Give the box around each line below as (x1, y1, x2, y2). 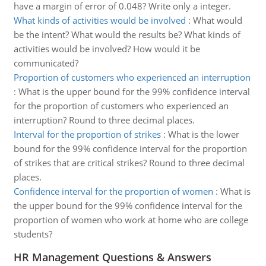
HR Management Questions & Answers (13, 250, 211, 264)
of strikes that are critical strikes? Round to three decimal (13, 157, 245, 169)
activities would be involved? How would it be (13, 43, 200, 55)
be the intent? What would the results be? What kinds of (13, 28, 240, 40)
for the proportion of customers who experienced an (13, 100, 229, 112)
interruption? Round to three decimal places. (13, 114, 195, 126)
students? (13, 228, 52, 240)
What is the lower (167, 128, 239, 140)
